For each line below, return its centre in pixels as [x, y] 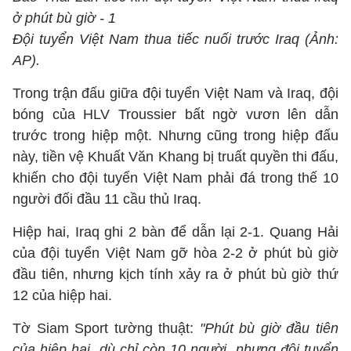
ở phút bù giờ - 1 [64, 18]
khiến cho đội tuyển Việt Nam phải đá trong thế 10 [175, 178]
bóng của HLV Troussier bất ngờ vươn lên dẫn [175, 114]
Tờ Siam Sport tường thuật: [106, 328]
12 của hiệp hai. [62, 295]
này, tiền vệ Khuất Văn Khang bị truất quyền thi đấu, [175, 157]
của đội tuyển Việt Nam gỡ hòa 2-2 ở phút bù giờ [175, 253]
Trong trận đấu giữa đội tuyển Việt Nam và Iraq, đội [175, 93]
